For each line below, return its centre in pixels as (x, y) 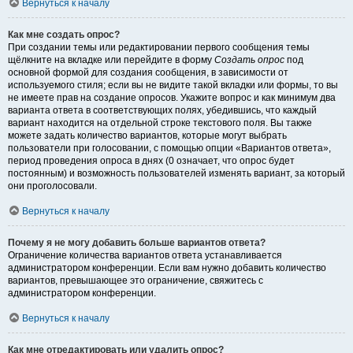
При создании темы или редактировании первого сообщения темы (159, 48)
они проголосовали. (52, 186)
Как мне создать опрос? (64, 35)
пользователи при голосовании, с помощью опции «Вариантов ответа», (169, 149)
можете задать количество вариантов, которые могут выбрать (147, 136)
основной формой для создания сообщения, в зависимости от (148, 73)
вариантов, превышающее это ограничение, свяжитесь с (136, 281)
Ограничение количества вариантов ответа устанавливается (145, 256)
